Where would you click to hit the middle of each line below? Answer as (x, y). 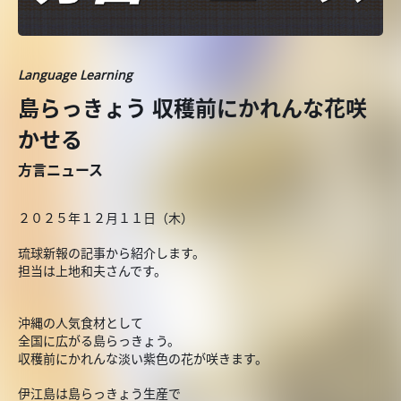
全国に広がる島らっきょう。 (99, 341)
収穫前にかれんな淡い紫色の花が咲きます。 (143, 358)
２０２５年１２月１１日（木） (106, 218)
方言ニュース (60, 170)
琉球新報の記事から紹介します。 (111, 253)
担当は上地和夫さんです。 (92, 271)
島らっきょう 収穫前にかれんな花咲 (192, 108)
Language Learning (75, 75)
